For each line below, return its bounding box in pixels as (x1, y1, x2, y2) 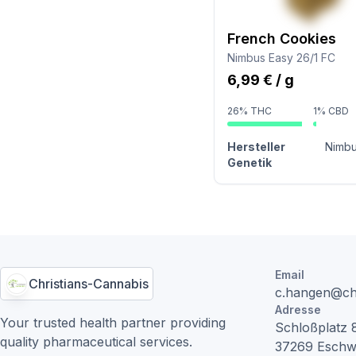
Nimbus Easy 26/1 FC (226, 51, 335, 64)
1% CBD (313, 105, 350, 117)
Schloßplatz (275, 319, 347, 335)
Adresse (275, 303, 321, 316)
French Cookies (226, 30, 336, 47)
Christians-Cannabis (29, 276, 149, 292)
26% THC (226, 105, 272, 117)
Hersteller (226, 140, 285, 153)
